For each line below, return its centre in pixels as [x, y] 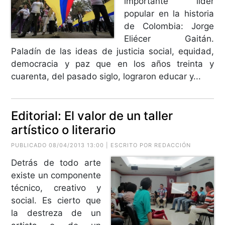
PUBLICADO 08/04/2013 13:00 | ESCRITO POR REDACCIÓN [101, 145]
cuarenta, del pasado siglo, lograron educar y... [106, 76]
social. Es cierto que [56, 200]
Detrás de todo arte [56, 162]
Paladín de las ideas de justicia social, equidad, [113, 51]
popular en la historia [169, 13]
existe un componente [56, 175]
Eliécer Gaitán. [169, 38]
